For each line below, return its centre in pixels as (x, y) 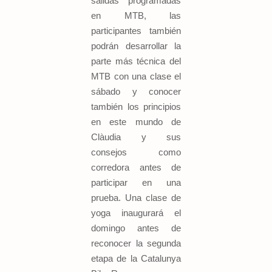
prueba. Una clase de (136, 198)
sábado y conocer (136, 92)
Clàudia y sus (136, 137)
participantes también (136, 31)
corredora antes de (136, 168)
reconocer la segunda (136, 243)
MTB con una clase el (136, 76)
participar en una (136, 183)
